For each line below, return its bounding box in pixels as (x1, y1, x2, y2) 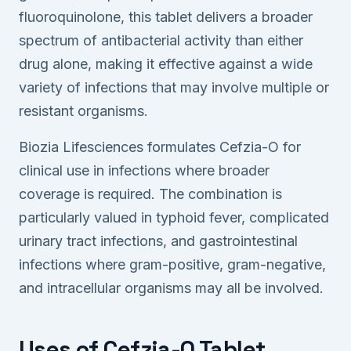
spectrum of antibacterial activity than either (19, 32, 303, 49)
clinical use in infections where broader (19, 162, 270, 179)
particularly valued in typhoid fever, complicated (19, 209, 329, 226)
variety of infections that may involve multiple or (19, 79, 329, 96)
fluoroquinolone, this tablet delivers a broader (19, 9, 313, 26)
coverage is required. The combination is (19, 186, 282, 203)
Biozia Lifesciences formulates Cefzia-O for (19, 139, 301, 156)
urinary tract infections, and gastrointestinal (19, 233, 298, 250)
